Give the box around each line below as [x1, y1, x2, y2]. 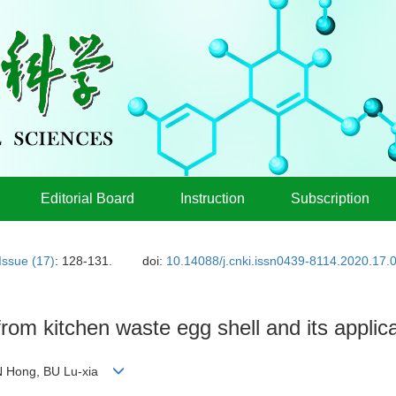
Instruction [180, 191, 245, 206]
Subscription [291, 191, 369, 206]
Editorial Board [41, 191, 134, 206]
